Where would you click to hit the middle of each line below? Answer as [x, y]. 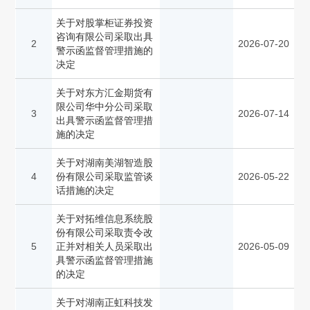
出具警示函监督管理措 [105, 121]
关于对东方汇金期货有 [105, 93]
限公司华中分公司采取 [105, 107]
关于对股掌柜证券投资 [105, 23]
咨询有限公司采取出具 [105, 37]
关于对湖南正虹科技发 [105, 303]
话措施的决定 [85, 191]
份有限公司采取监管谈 [105, 177]
